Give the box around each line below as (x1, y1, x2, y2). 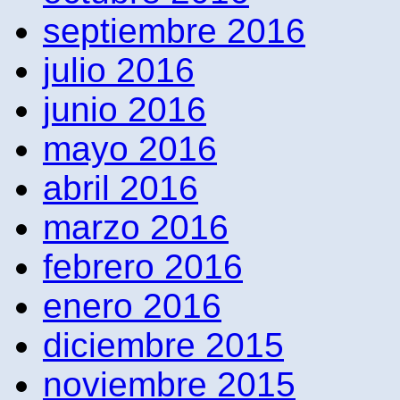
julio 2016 (43, 50, 195, 89)
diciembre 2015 (43, 325, 284, 364)
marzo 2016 (43, 207, 229, 246)
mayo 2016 (43, 129, 217, 168)
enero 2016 (43, 286, 221, 325)
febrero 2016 (43, 246, 243, 286)
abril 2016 (43, 168, 198, 207)
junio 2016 (43, 89, 206, 129)
